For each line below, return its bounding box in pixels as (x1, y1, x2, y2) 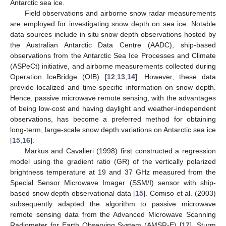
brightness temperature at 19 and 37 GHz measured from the (10, 167, 216, 176)
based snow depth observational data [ (10, 189, 136, 197)
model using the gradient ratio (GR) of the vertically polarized (10, 157, 216, 165)
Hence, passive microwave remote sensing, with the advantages (10, 93, 216, 102)
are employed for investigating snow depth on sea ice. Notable (10, 19, 216, 28)
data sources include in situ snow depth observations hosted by (10, 30, 216, 38)
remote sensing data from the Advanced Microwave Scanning (10, 210, 216, 218)
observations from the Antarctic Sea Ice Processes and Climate (10, 51, 216, 60)
